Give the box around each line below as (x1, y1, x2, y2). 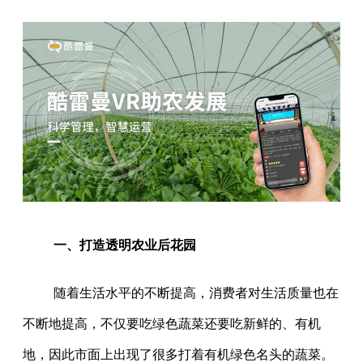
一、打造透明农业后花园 (53, 238, 196, 253)
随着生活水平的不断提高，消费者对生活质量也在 (53, 286, 339, 301)
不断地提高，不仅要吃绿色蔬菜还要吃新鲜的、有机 (23, 317, 321, 331)
